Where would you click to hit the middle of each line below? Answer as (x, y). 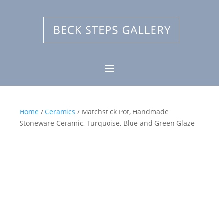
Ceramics (60, 112)
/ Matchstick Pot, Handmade (122, 112)
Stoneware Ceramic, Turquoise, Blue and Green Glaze (107, 123)
